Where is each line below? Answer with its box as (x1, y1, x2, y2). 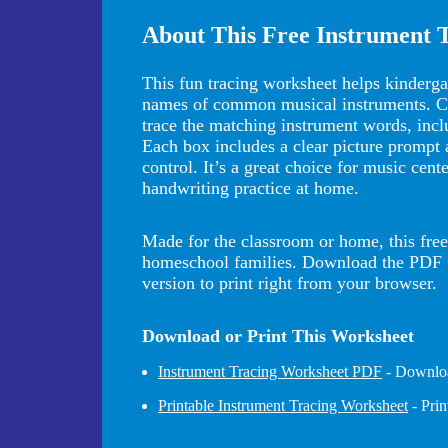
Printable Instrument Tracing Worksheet (158, 396, 408, 414)
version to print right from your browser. (142, 272, 437, 293)
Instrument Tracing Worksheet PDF (158, 362, 382, 380)
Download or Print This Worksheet (142, 325, 414, 346)
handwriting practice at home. (142, 177, 359, 198)
